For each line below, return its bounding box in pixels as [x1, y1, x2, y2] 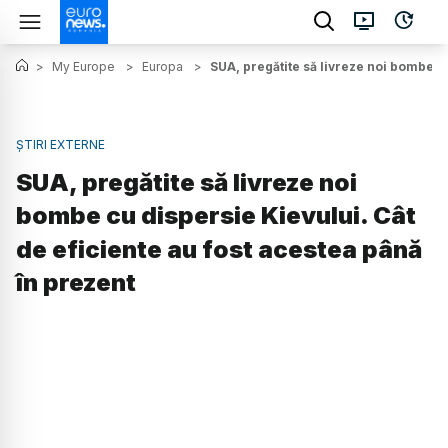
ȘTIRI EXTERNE [16, 137, 105, 152]
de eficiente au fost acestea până [16, 235, 422, 265]
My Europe [52, 59, 115, 74]
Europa [142, 59, 183, 74]
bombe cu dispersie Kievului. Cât [16, 201, 416, 231]
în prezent [16, 268, 136, 298]
